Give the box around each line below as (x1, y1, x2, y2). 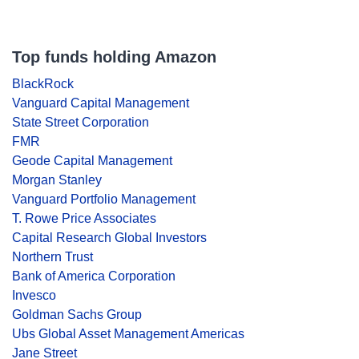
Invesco (12, 288, 56, 302)
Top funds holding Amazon (12, 48, 216, 66)
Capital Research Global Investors (12, 231, 207, 244)
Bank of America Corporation (12, 269, 175, 283)
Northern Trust (12, 250, 93, 264)
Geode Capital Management (12, 154, 172, 167)
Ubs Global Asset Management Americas (12, 327, 244, 341)
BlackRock (12, 77, 74, 91)
